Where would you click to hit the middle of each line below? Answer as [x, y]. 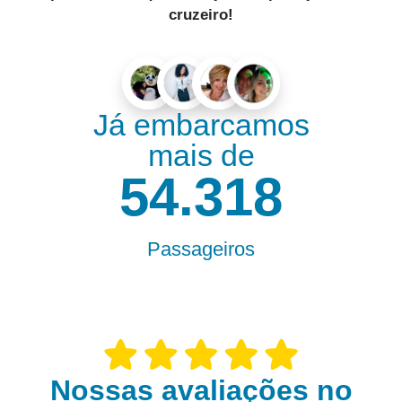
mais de [201, 155]
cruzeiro [198, 14]
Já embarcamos [201, 124]
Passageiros [201, 249]
